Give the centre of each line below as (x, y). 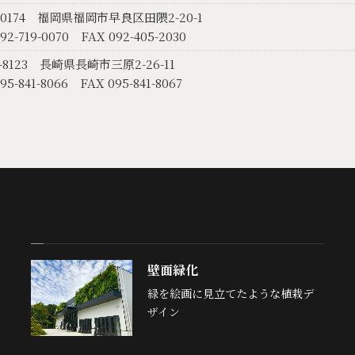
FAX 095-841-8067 (131, 83)
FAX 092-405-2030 (133, 36)
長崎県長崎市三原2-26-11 (107, 64)
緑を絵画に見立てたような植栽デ (231, 293)
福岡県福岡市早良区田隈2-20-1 (120, 17)
